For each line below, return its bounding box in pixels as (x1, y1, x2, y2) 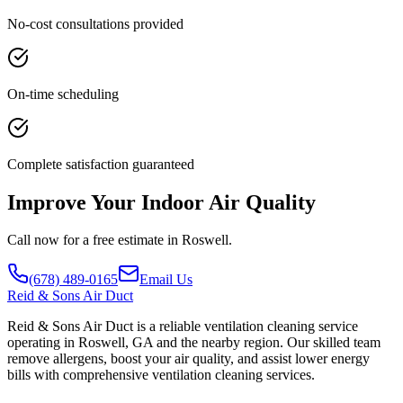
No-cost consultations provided (7, 15, 184, 31)
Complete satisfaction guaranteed (7, 156, 194, 172)
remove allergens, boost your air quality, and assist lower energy (7, 351, 370, 367)
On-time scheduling (7, 85, 119, 102)
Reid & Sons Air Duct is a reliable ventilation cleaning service (7, 318, 358, 335)
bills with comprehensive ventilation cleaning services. (7, 367, 315, 383)
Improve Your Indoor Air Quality (7, 190, 316, 214)
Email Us (139, 272, 193, 288)
